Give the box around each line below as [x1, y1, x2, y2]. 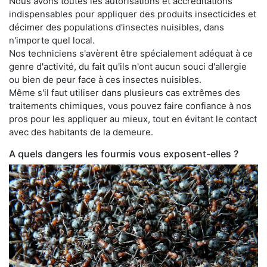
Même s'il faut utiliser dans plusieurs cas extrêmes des [9, 86, 240, 98]
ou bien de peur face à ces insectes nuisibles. [9, 73, 201, 85]
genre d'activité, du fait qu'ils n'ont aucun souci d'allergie [9, 60, 247, 72]
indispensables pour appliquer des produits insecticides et [9, 8, 256, 20]
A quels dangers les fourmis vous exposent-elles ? [9, 147, 238, 160]
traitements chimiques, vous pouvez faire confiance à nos [9, 100, 252, 111]
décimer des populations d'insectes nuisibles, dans [9, 21, 224, 33]
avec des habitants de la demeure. [9, 126, 153, 138]
